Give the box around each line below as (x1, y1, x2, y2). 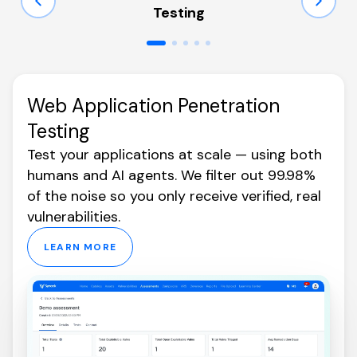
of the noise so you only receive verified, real (27, 186, 321, 206)
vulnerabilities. (27, 206, 120, 226)
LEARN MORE (44, 240, 116, 253)
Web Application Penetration (27, 92, 280, 118)
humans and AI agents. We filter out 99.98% (27, 165, 316, 185)
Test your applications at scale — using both (27, 144, 322, 164)
